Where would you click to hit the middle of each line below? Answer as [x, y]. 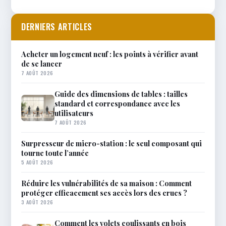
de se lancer [42, 64]
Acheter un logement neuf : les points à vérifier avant [110, 54]
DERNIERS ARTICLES [57, 27]
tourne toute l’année [55, 153]
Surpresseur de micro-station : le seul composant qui [111, 143]
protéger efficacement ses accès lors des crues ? [104, 193]
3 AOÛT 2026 [37, 202]
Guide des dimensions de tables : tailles [121, 94]
